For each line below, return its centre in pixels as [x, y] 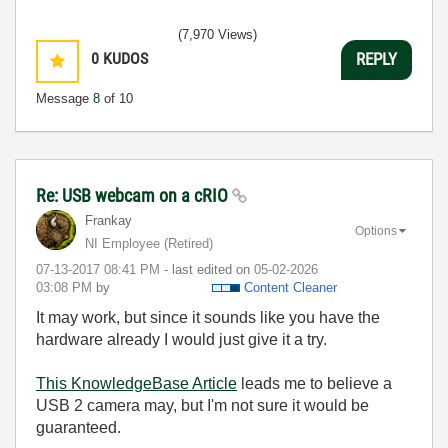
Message [64, 98]
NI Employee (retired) [149, 243]
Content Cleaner [290, 287]
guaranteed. [78, 427]
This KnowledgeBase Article [136, 383]
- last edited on [209, 269]
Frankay [108, 220]
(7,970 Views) [217, 34]
